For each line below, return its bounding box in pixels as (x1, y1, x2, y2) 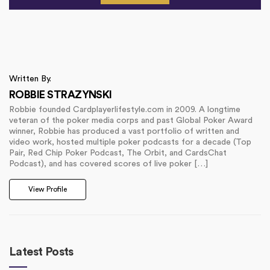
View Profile (28, 186, 67, 193)
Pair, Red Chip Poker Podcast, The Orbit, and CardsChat (9, 149, 227, 158)
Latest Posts (9, 246, 74, 259)
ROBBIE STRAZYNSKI (9, 89, 112, 101)
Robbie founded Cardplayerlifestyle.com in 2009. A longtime (9, 105, 240, 115)
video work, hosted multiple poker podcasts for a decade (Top (9, 138, 251, 147)
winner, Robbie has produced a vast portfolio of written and (9, 127, 239, 136)
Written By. (9, 75, 51, 84)
